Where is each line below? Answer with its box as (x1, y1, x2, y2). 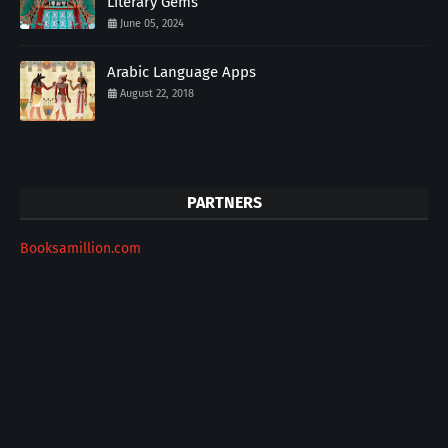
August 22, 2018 (120, 87, 194, 101)
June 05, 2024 (120, 17, 184, 31)
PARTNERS (186, 193, 262, 213)
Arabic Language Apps (107, 63, 256, 82)
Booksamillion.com (20, 240, 141, 258)
